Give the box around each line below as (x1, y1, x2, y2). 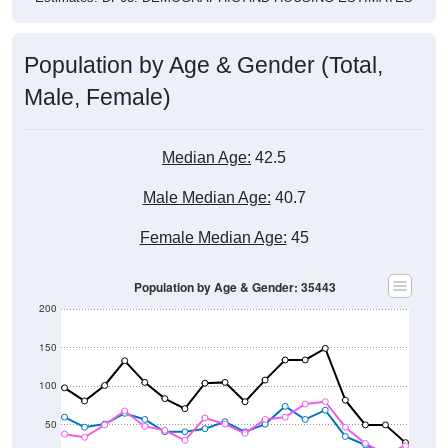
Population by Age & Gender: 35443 (134, 278, 336, 296)
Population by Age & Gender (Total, (24, 51, 383, 78)
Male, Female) (24, 83, 171, 110)
